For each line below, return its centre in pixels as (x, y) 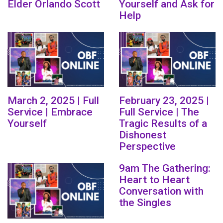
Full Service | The (159, 112)
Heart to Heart (154, 180)
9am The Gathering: (165, 168)
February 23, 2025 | (164, 101)
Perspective (147, 147)
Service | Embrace (50, 112)
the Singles (145, 203)
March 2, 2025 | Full (53, 101)
